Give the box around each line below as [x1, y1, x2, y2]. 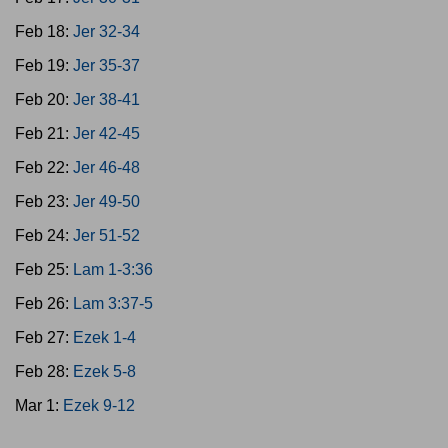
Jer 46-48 [73, 159, 140, 176]
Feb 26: [15, 295, 73, 312]
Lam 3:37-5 [73, 295, 153, 312]
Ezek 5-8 [73, 363, 136, 380]
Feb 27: [15, 329, 73, 346]
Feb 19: [15, 57, 73, 74]
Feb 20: [15, 91, 73, 108]
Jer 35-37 [73, 57, 140, 74]
